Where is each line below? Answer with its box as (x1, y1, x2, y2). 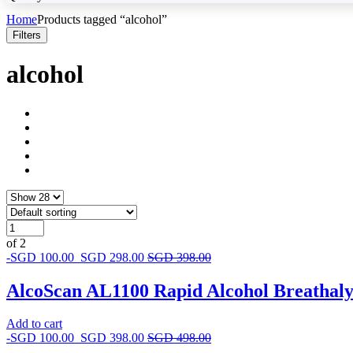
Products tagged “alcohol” (37, 12, 167, 26)
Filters (13, 28, 41, 41)
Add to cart (6, 317, 62, 331)
